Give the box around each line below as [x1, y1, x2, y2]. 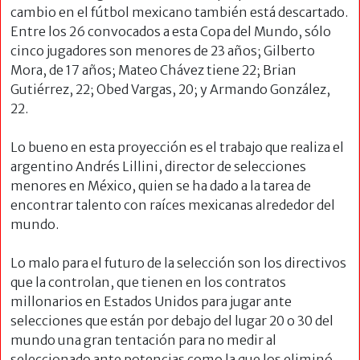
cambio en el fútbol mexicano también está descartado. [10, 4, 348, 21]
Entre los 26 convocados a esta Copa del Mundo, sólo [10, 23, 331, 40]
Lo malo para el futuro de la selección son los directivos [10, 255, 346, 272]
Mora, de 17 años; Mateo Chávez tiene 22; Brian [10, 62, 297, 79]
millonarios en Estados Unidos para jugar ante [10, 293, 292, 310]
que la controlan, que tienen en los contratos [10, 274, 286, 291]
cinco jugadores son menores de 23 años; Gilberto [10, 43, 315, 59]
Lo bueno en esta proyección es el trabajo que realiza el [10, 139, 344, 156]
